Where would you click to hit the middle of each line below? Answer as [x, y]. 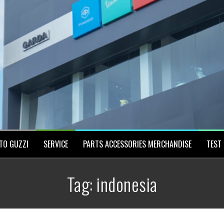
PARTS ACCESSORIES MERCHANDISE [137, 144]
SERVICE [55, 144]
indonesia [127, 183]
